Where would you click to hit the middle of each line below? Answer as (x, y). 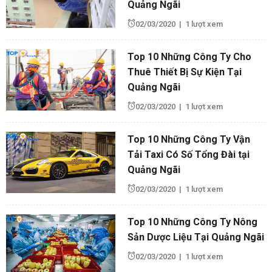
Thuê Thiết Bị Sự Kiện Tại (185, 72)
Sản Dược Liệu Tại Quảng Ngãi (196, 237)
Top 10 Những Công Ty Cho (189, 56)
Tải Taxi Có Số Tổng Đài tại (189, 154)
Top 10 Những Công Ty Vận (189, 139)
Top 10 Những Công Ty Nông (192, 222)
